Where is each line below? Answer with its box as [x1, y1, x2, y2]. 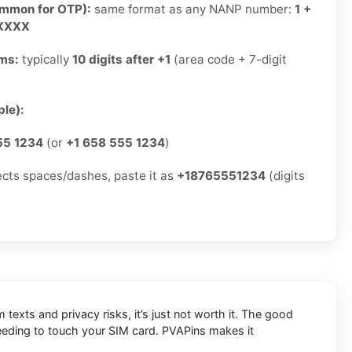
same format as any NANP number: [91, 2, 295, 17]
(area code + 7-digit [170, 52, 287, 68]
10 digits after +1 [72, 52, 170, 68]
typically [19, 52, 72, 68]
